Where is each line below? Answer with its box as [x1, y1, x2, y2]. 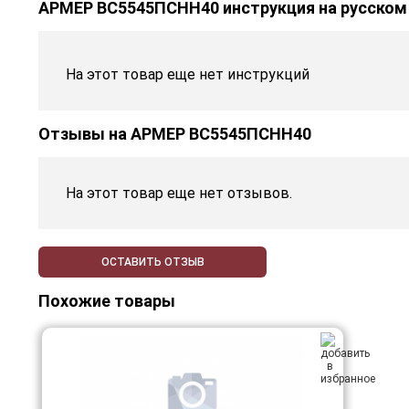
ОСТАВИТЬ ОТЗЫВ [100, 256, 204, 269]
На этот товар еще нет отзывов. [66, 184, 292, 203]
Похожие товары [38, 291, 175, 311]
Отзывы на [38, 124, 131, 144]
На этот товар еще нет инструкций [66, 66, 309, 84]
